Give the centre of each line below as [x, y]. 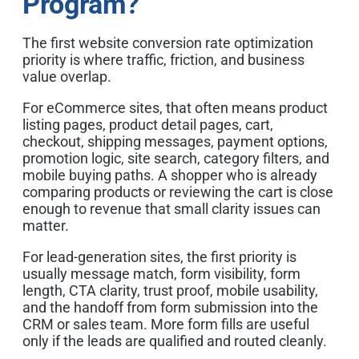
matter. [46, 225]
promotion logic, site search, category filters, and [176, 158]
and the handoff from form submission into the [170, 307]
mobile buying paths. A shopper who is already [170, 175]
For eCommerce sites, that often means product [175, 107]
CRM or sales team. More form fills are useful [166, 324]
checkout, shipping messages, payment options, [175, 141]
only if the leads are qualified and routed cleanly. [175, 341]
